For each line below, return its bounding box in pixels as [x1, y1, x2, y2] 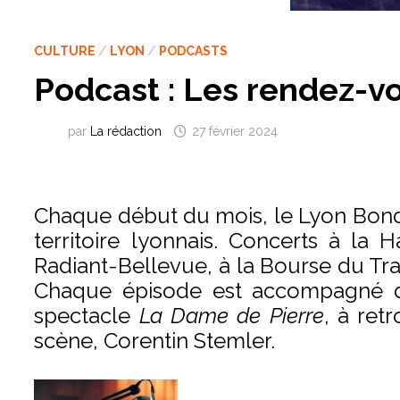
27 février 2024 [192, 123, 279, 138]
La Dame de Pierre [138, 302, 324, 329]
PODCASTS [159, 43, 229, 58]
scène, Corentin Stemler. [34, 327, 281, 354]
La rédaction [90, 123, 162, 138]
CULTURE [34, 43, 96, 58]
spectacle [34, 302, 139, 329]
